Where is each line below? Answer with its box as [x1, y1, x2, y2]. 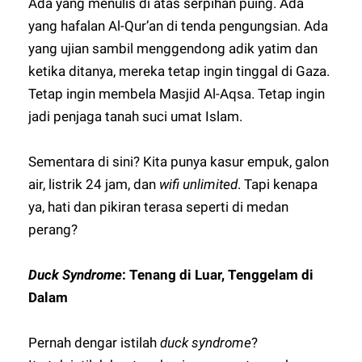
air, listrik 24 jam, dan [28, 176, 160, 192]
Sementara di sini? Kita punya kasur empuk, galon [28, 154, 330, 170]
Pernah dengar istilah [28, 335, 161, 351]
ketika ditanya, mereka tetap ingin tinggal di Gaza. [28, 63, 330, 79]
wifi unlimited [159, 176, 238, 192]
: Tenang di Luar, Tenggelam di [122, 267, 314, 283]
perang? [28, 221, 78, 238]
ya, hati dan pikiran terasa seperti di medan [28, 199, 289, 215]
